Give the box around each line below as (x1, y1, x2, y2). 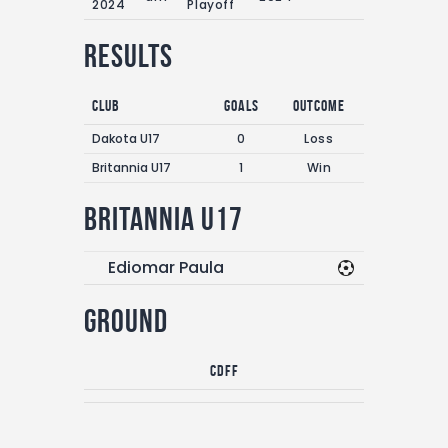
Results (84, 38, 173, 73)
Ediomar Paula (108, 256, 224, 279)
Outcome (293, 97, 345, 114)
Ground (84, 303, 168, 338)
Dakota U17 (92, 130, 160, 147)
